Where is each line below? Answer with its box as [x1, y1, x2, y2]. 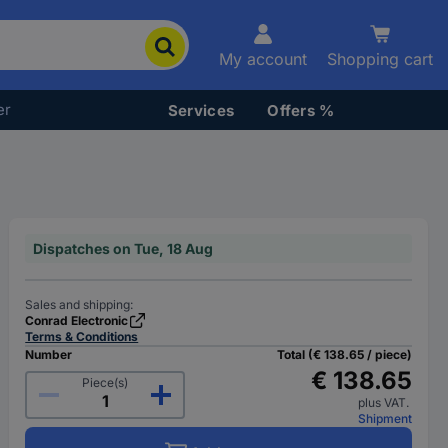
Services [167, 100, 235, 120]
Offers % [267, 100, 335, 120]
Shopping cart [327, 49, 433, 69]
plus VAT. [357, 395, 412, 410]
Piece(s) [82, 375, 129, 390]
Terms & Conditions [25, 329, 139, 344]
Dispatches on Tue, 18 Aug [33, 240, 214, 257]
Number [25, 347, 73, 362]
